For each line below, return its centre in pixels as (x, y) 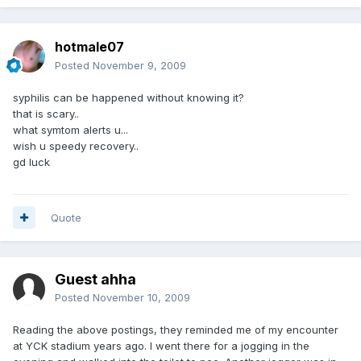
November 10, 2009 (141, 297)
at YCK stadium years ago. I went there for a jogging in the (161, 345)
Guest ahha (95, 279)
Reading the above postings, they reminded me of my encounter (176, 329)
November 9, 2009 (139, 65)
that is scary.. (46, 113)
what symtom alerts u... (71, 129)
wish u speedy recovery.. (76, 145)
